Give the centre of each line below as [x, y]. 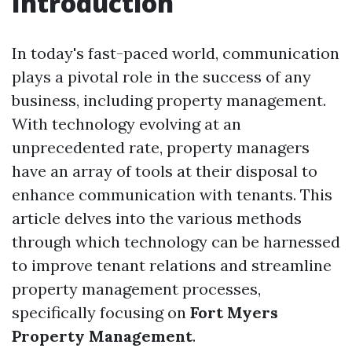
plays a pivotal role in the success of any [161, 77]
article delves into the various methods [157, 218]
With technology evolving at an [126, 124]
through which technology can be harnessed [176, 242]
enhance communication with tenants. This [172, 194]
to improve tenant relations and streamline [172, 265]
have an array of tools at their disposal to [165, 171]
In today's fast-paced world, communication [176, 53]
